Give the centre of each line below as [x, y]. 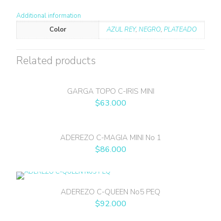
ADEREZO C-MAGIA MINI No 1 [110, 138]
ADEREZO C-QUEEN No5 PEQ [110, 192]
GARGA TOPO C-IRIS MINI [110, 92]
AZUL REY [121, 30]
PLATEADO [180, 30]
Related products [56, 61]
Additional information [49, 16]
